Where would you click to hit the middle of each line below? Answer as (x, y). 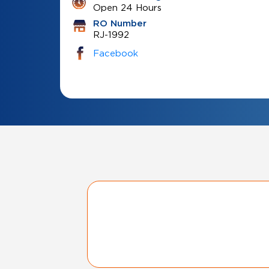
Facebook (115, 53)
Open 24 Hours (127, 7)
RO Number (119, 24)
